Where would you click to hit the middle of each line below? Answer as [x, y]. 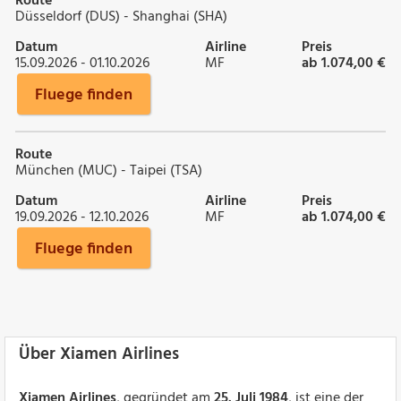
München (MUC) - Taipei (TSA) [109, 171]
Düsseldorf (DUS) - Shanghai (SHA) [121, 17]
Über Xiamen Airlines [99, 354]
